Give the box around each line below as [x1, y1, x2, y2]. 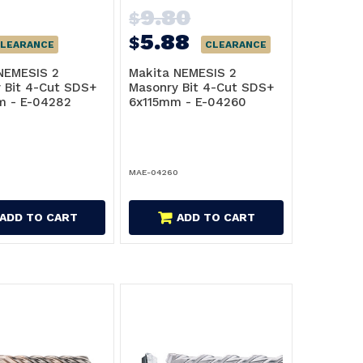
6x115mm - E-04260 [129, 95, 247, 110]
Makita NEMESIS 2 [129, 66, 237, 81]
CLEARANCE [205, 39, 267, 51]
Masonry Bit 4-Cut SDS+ [129, 80, 275, 96]
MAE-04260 [129, 167, 179, 177]
